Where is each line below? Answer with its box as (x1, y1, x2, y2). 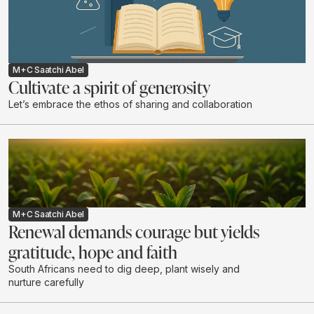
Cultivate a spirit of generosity (8, 75, 210, 98)
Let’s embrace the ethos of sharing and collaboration (8, 97, 252, 110)
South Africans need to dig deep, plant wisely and (8, 263, 240, 275)
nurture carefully (8, 276, 84, 289)
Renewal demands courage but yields (8, 220, 259, 243)
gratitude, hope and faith (8, 240, 177, 264)
